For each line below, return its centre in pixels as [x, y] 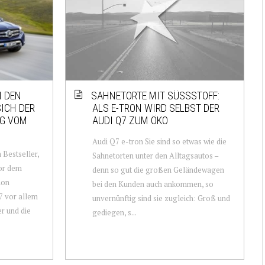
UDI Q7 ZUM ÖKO [127, 120]
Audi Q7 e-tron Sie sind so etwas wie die [159, 141]
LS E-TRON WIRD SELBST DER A [156, 108]
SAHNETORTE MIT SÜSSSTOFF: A [155, 95]
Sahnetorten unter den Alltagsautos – [155, 155]
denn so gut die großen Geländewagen [158, 169]
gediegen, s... [114, 212]
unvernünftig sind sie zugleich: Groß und [161, 198]
